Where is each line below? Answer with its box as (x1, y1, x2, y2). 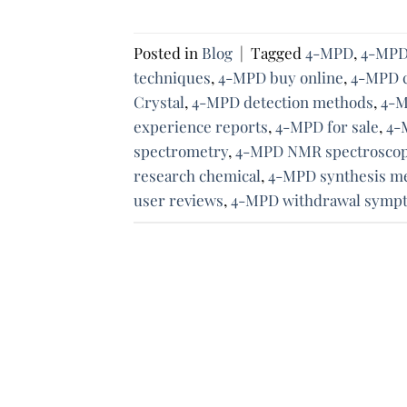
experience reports (134, 116, 268, 137)
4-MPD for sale (275, 116, 379, 137)
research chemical (134, 165, 261, 186)
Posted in (134, 43, 202, 64)
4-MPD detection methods (192, 92, 373, 113)
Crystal (134, 92, 184, 113)
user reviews (134, 190, 223, 211)
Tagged (251, 43, 305, 64)
